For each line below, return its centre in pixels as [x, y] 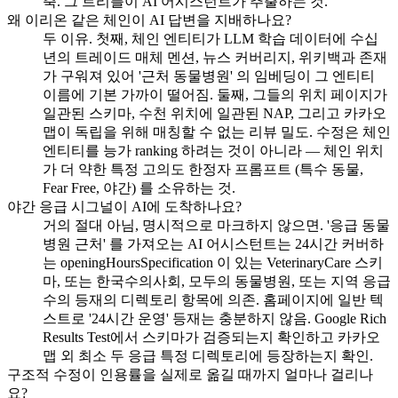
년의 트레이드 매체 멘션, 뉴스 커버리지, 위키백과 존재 [215, 58]
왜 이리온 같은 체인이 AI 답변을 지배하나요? [149, 20]
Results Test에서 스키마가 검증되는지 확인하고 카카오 [211, 338]
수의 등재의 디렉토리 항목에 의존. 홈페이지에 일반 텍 [213, 300]
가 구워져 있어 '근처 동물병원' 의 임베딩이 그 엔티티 [209, 76]
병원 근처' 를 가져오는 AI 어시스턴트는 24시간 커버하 [213, 244]
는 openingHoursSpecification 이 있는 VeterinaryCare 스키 [213, 263]
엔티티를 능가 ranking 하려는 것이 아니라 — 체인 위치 [213, 151]
